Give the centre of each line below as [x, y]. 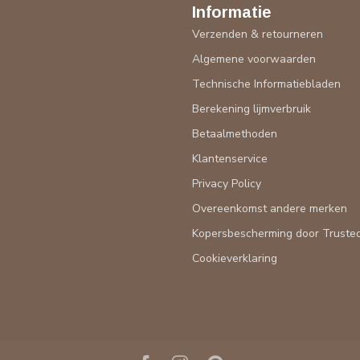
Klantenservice [230, 159]
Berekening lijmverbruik [252, 109]
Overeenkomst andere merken [270, 209]
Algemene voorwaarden [254, 59]
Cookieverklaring [235, 259]
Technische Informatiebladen [266, 84]
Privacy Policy [227, 184]
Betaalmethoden [235, 134]
